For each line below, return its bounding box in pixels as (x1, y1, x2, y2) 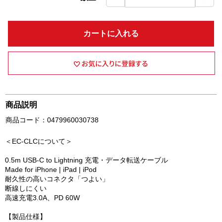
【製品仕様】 (5, 213, 47, 221)
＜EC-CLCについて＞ (5, 137, 72, 145)
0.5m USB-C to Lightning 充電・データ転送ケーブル (5, 156, 168, 164)
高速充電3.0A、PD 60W (5, 194, 80, 202)
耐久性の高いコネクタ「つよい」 (5, 175, 109, 183)
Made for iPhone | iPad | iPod (5, 166, 97, 173)
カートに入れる (83, 29, 139, 38)
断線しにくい (5, 184, 47, 192)
